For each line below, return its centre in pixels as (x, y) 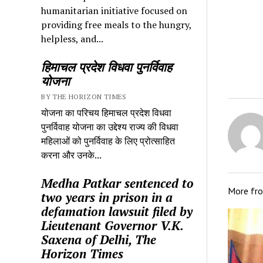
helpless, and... (73, 38)
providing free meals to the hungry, (117, 24)
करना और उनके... (72, 155)
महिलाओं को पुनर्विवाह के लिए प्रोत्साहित (108, 141)
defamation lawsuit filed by (117, 211)
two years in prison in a (107, 197)
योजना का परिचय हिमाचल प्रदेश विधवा (107, 112)
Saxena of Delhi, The (99, 239)
